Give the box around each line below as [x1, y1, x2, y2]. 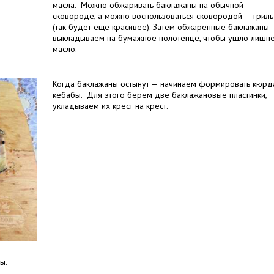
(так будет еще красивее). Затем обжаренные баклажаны [53, 21, 269, 32]
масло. [53, 43, 79, 54]
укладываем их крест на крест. [53, 100, 170, 111]
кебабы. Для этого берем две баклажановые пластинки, [53, 89, 267, 100]
